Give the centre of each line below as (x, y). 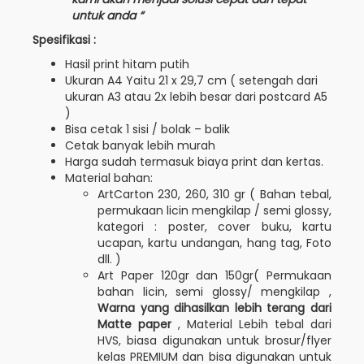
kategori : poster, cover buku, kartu (214, 226)
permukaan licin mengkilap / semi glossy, (214, 210)
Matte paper (134, 324)
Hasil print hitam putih (127, 64)
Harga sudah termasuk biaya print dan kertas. (194, 161)
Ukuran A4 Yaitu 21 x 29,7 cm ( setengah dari (191, 80)
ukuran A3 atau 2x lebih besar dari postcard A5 (196, 96)
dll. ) (109, 259)
